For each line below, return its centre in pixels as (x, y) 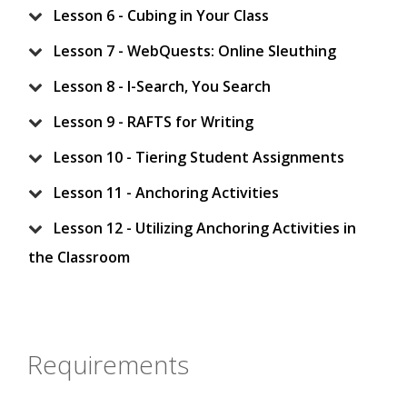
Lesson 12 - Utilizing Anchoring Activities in (205, 228)
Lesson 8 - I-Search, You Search (162, 87)
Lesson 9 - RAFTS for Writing (154, 122)
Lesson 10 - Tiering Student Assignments (199, 158)
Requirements (108, 365)
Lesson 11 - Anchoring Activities (166, 193)
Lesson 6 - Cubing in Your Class (161, 16)
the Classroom (79, 258)
